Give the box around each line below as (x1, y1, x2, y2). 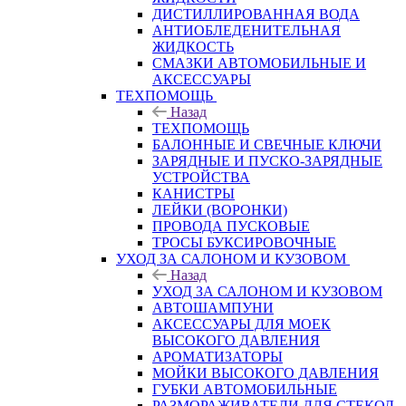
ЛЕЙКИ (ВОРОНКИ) (152, 201, 287, 217)
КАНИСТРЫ (152, 185, 235, 201)
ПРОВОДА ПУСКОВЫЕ (152, 217, 310, 234)
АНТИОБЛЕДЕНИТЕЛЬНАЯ (152, 22, 341, 38)
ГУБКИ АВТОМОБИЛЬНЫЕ (152, 381, 337, 397)
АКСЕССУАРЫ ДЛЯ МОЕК (152, 315, 331, 332)
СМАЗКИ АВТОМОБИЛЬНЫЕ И (152, 54, 366, 71)
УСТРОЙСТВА (152, 169, 250, 185)
